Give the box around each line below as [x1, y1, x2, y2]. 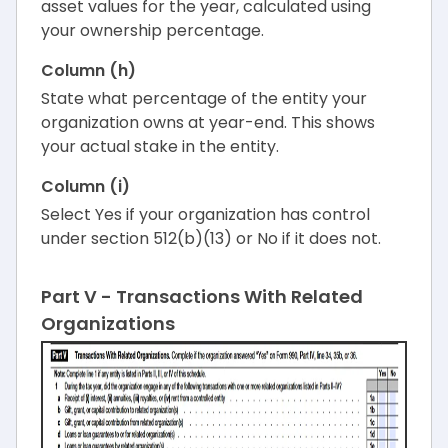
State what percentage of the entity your [41, 87, 367, 111]
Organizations [41, 311, 175, 337]
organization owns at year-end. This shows [41, 111, 375, 135]
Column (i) [41, 175, 130, 199]
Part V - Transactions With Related [41, 284, 363, 310]
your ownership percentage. [41, 19, 264, 43]
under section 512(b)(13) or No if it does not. [41, 227, 381, 251]
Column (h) [41, 59, 136, 83]
